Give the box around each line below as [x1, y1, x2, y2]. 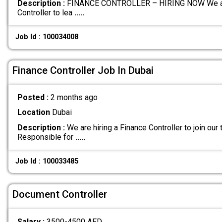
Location [17, 108, 50, 117]
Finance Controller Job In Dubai [12, 64, 154, 76]
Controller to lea [17, 8, 74, 18]
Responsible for [17, 132, 75, 142]
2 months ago [50, 93, 98, 103]
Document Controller [12, 188, 107, 201]
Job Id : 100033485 [15, 157, 79, 166]
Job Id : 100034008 [15, 33, 79, 42]
